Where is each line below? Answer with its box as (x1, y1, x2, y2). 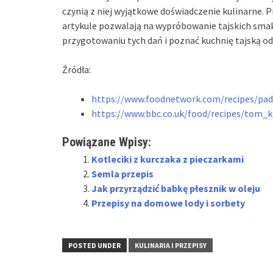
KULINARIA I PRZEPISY (135, 240, 207, 250)
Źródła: (62, 63, 91, 76)
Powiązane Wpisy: (62, 134, 151, 149)
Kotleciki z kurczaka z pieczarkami (91, 152, 244, 165)
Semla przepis (91, 167, 154, 180)
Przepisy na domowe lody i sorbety (91, 196, 245, 209)
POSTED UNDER (68, 240, 121, 250)
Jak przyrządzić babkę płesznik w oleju (91, 182, 260, 194)
